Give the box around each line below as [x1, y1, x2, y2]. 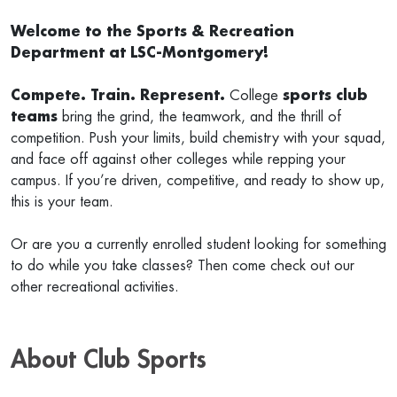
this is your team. [11, 195, 113, 210]
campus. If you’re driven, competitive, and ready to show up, [11, 174, 385, 189]
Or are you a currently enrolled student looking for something [11, 237, 386, 253]
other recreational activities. [11, 280, 179, 295]
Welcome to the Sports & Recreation [11, 25, 294, 40]
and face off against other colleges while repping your [11, 152, 346, 167]
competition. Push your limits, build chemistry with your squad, [11, 131, 385, 146]
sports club [283, 89, 368, 104]
